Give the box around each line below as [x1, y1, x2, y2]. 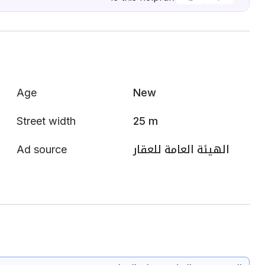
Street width [17, 115, 76, 127]
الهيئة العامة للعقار [133, 143, 230, 156]
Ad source [17, 143, 67, 156]
